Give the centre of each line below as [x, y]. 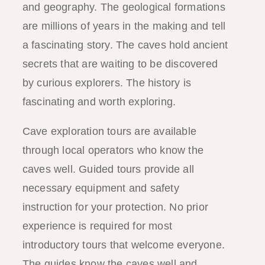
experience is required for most [97, 226]
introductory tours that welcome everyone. [123, 245]
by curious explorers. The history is [106, 83]
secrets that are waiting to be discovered [120, 64]
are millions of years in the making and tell [124, 26]
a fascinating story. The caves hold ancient [125, 45]
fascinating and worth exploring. [99, 101]
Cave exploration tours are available [109, 131]
